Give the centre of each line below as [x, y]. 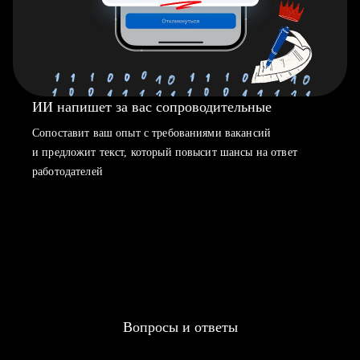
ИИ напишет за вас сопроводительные [152, 107]
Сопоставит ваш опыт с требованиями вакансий [152, 133]
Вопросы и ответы [180, 327]
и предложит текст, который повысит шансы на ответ [165, 152]
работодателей [67, 172]
